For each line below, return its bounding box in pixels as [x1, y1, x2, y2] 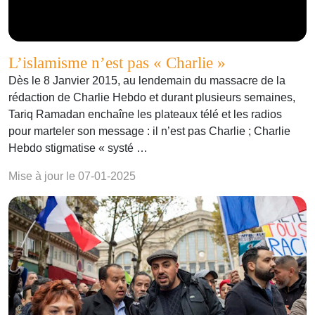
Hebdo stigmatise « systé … [8, 142, 148, 155]
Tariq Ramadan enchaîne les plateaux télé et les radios [8, 108, 282, 121]
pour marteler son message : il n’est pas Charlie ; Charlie [8, 125, 290, 138]
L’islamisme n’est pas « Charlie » [8, 53, 226, 72]
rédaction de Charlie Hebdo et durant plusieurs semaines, [8, 91, 295, 104]
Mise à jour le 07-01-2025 [8, 170, 136, 183]
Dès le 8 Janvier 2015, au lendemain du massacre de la [8, 75, 285, 87]
